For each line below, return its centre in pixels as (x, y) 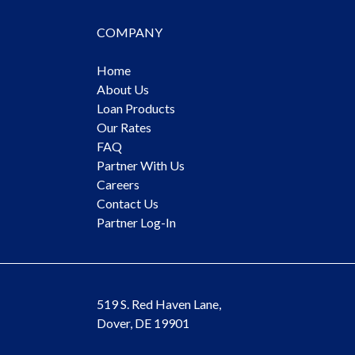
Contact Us (128, 204)
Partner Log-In (136, 223)
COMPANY (130, 32)
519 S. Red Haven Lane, (159, 304)
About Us (123, 90)
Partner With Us (141, 166)
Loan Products (136, 109)
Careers (118, 185)
